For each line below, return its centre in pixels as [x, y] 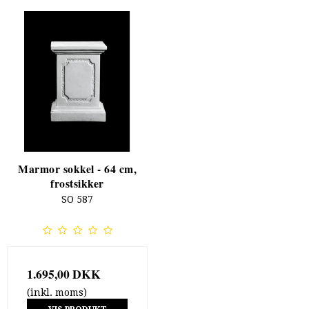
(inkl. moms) [57, 292]
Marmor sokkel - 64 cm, [77, 168]
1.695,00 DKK [64, 273]
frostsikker [77, 183]
